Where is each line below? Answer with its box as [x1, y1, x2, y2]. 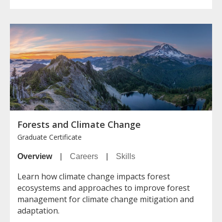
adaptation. [17, 205, 59, 217]
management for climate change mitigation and [17, 194, 194, 205]
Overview [17, 152, 52, 161]
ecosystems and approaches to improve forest [17, 182, 190, 194]
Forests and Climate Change [17, 118, 141, 131]
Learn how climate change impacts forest [17, 171, 170, 182]
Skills [116, 152, 135, 161]
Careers [70, 152, 98, 161]
